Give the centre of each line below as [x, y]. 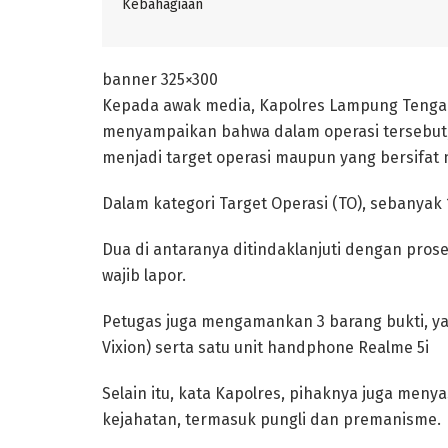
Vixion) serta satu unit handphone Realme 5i [265, 347]
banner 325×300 [160, 79]
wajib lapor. [144, 275]
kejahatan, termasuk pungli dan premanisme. [271, 419]
